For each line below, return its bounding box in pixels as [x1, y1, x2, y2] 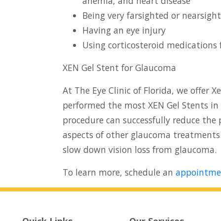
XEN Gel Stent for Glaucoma [63, 62, 176, 74]
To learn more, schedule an [63, 166, 176, 179]
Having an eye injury [82, 24, 166, 37]
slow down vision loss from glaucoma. [63, 144, 217, 156]
